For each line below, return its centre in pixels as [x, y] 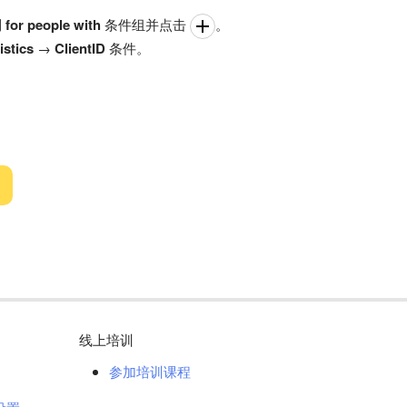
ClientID [80, 48]
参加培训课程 [150, 371]
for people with [53, 24]
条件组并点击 [145, 24]
